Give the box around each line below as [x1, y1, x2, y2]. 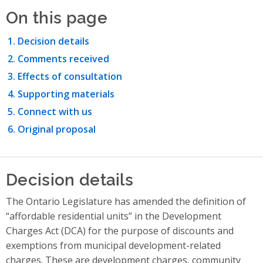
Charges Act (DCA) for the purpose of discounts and [6, 224, 234, 237]
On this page [6, 4, 107, 28]
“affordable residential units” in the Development [6, 209, 221, 222]
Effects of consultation [18, 69, 122, 83]
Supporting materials [18, 87, 114, 100]
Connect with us [18, 104, 92, 118]
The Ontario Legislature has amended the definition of [6, 194, 246, 208]
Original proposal [18, 122, 96, 136]
